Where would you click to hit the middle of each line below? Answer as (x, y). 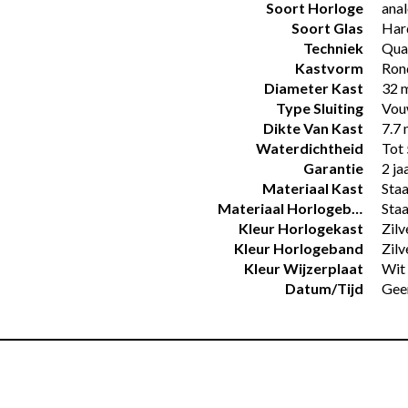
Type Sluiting (320, 108)
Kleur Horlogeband (299, 248)
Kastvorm (329, 68)
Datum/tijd (324, 288)
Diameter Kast (314, 88)
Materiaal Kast (313, 188)
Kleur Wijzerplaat (304, 268)
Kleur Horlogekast (301, 228)
